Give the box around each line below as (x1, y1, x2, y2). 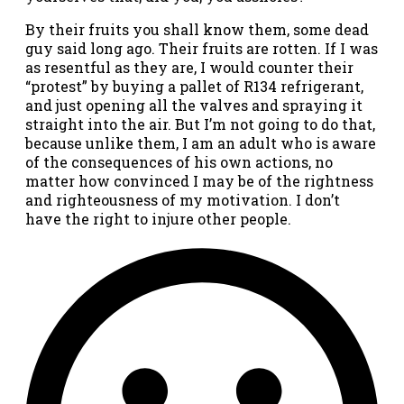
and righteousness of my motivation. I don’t (25, 190, 340, 210)
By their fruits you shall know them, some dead (25, 20, 369, 40)
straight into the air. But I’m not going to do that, (25, 115, 375, 134)
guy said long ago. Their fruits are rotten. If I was (25, 39, 378, 59)
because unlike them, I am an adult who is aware (25, 133, 376, 153)
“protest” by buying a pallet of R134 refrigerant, (25, 77, 363, 96)
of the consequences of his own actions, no (25, 152, 333, 172)
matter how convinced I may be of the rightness (25, 171, 373, 191)
